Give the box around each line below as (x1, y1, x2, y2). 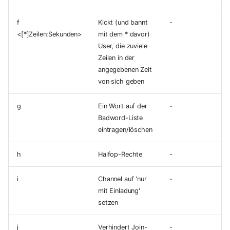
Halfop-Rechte (98, 150, 143, 159)
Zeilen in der (98, 54, 135, 62)
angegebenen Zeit (98, 66, 152, 74)
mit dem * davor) (98, 30, 150, 39)
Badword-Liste (98, 114, 143, 122)
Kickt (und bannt (98, 18, 148, 27)
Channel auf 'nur (98, 175, 147, 183)
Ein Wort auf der (98, 102, 147, 110)
